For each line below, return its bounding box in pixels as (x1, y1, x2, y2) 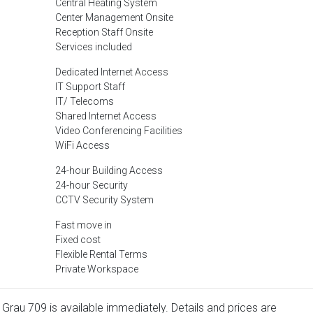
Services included (55, 41, 132, 52)
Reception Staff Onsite (55, 27, 153, 38)
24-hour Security (55, 180, 128, 191)
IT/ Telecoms (55, 96, 114, 107)
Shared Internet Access (55, 110, 156, 122)
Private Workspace (55, 263, 138, 275)
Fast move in (55, 219, 112, 231)
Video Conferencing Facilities (55, 125, 182, 136)
